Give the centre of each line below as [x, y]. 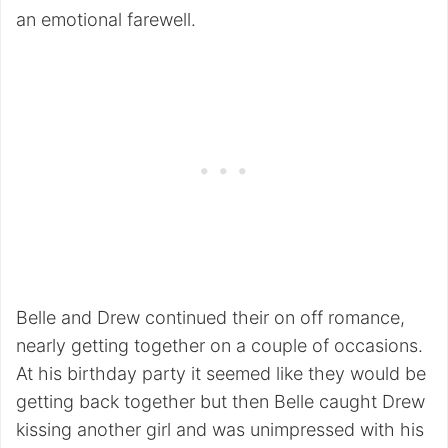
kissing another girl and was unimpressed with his [220, 430]
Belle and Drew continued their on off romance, [210, 318]
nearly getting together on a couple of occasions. [219, 346]
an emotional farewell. [106, 20]
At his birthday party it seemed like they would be [221, 374]
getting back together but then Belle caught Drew [220, 402]
